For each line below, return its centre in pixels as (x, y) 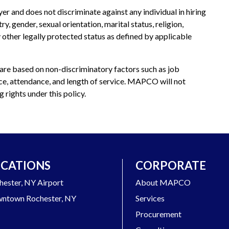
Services (150, 198)
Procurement (158, 214)
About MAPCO (163, 182)
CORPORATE (171, 165)
